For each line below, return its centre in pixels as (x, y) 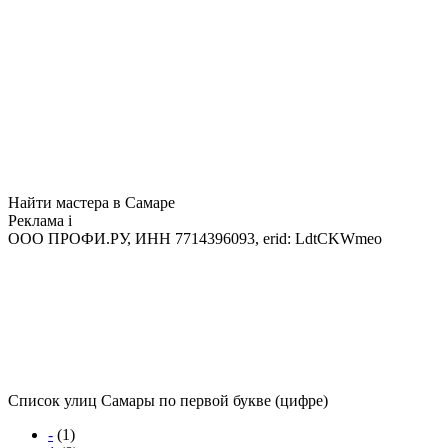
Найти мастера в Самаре (91, 202)
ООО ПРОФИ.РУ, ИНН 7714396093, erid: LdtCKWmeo (195, 238)
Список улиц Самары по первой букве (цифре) (168, 400)
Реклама (38, 220)
